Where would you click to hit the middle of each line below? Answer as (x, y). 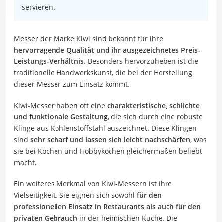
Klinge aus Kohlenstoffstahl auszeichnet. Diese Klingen (105, 128)
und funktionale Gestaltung (61, 116)
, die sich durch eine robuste (155, 116)
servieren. (38, 7)
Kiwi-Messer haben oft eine (59, 105)
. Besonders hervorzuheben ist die (141, 61)
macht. (25, 162)
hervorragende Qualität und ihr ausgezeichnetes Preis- (107, 50)
